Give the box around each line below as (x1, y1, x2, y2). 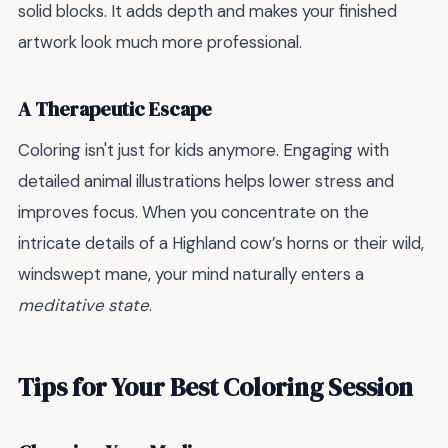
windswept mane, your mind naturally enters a (18, 263, 364, 286)
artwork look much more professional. (18, 31, 302, 54)
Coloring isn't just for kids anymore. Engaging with (18, 139, 389, 162)
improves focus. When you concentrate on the (18, 201, 369, 224)
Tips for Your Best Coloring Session (18, 369, 413, 404)
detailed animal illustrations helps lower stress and (18, 170, 394, 193)
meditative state (18, 294, 149, 317)
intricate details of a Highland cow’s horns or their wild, (18, 232, 424, 255)
